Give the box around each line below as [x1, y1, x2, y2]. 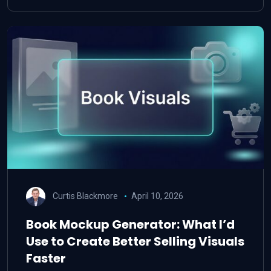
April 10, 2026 [131, 191, 183, 201]
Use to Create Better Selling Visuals [26, 233, 244, 250]
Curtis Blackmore [53, 191, 118, 201]
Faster [26, 250, 66, 267]
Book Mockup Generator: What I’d [26, 216, 235, 233]
